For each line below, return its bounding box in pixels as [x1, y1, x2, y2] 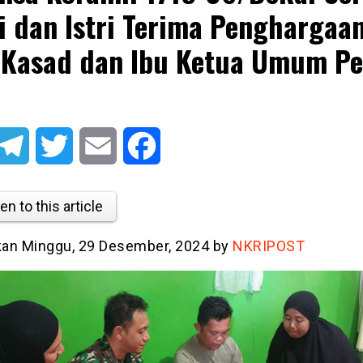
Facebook [160, 138, 216, 153]
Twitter [72, 138, 113, 153]
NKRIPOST [233, 237, 305, 254]
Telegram [28, 138, 82, 153]
